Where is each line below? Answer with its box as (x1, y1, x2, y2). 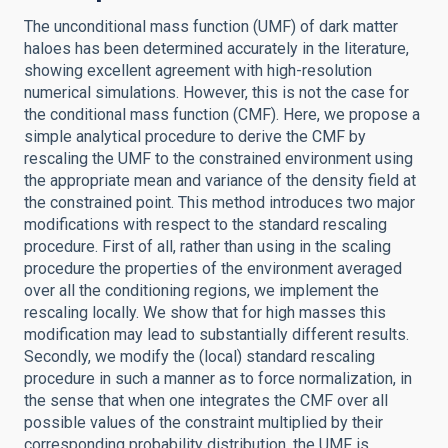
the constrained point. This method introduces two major (24, 193, 415, 212)
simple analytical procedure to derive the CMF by (24, 127, 366, 146)
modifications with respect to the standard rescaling (24, 215, 387, 234)
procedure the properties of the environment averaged (24, 259, 402, 278)
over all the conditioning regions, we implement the (24, 281, 379, 300)
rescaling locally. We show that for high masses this (24, 303, 386, 322)
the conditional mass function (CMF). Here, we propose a (24, 105, 420, 124)
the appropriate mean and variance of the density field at (24, 171, 416, 190)
